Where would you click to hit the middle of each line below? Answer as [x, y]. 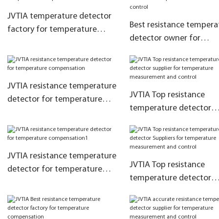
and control [151, 65]
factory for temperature [52, 29]
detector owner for [165, 38]
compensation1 [36, 182]
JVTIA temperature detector [59, 16]
